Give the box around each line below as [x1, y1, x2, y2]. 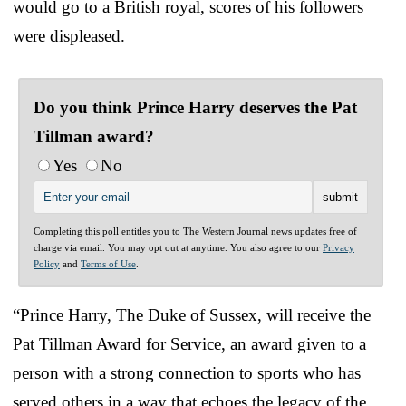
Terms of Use [81, 257, 136, 269]
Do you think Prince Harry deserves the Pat [34, 97, 357, 117]
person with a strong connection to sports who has [13, 362, 361, 382]
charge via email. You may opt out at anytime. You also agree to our [34, 241, 323, 253]
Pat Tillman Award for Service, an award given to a [13, 333, 366, 353]
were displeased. [13, 25, 125, 45]
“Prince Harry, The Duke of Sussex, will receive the [13, 304, 371, 324]
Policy [34, 257, 60, 269]
